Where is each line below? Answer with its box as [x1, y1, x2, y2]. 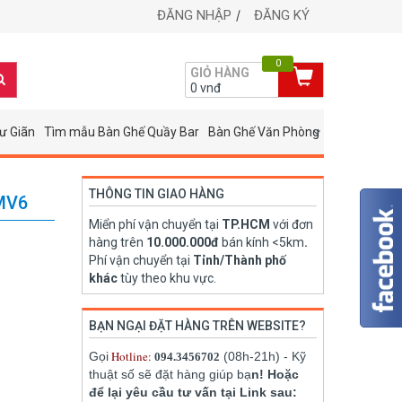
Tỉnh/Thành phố [193, 253, 286, 267]
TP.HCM [222, 217, 270, 232]
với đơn [270, 217, 313, 232]
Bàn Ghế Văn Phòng [207, 125, 319, 139]
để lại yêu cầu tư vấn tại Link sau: [89, 385, 297, 399]
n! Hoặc [251, 367, 299, 381]
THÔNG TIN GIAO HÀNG [89, 187, 224, 201]
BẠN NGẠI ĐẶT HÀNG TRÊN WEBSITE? [89, 319, 306, 333]
